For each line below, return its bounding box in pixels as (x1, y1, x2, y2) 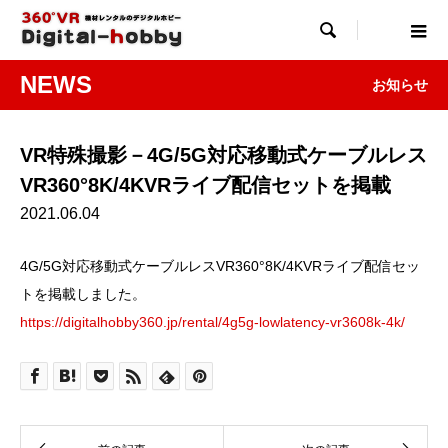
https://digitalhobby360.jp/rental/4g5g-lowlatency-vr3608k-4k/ (20, 314, 405, 330)
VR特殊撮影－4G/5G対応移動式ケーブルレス (20, 144, 427, 166)
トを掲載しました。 (20, 286, 146, 302)
